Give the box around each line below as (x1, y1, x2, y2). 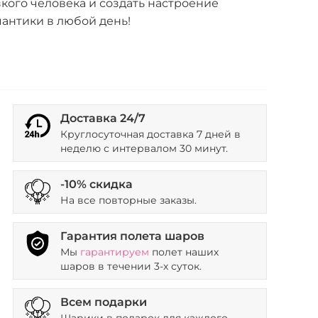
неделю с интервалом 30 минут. (60, 142, 228, 155)
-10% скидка (60, 177, 133, 191)
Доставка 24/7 (60, 111, 146, 125)
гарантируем (79, 246, 149, 258)
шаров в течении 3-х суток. (60, 260, 202, 273)
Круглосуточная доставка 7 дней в (60, 128, 241, 141)
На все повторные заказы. (60, 194, 197, 207)
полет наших (148, 246, 219, 258)
